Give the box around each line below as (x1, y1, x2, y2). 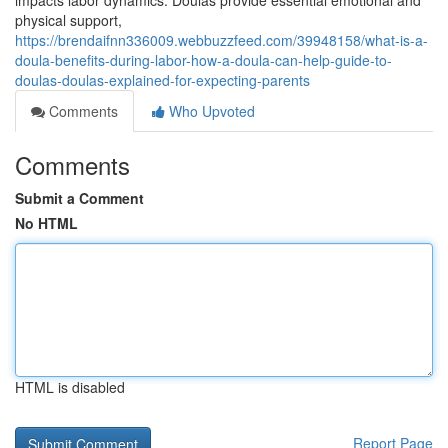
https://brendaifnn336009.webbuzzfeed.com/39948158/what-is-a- (15, 30, 428, 50)
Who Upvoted (165, 101, 255, 121)
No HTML (15, 213, 78, 233)
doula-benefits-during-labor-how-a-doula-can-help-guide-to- (15, 50, 392, 70)
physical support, (15, 10, 122, 30)
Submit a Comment (15, 188, 144, 208)
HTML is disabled (15, 377, 125, 397)
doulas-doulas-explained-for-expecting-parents (15, 70, 310, 90)
